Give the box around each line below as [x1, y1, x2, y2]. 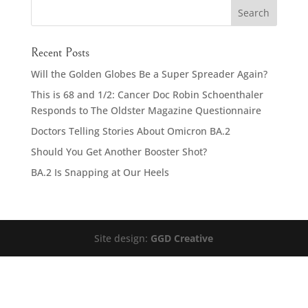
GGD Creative [151, 232, 214, 245]
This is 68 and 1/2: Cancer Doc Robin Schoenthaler [30, 88, 263, 101]
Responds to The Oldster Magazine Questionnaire [30, 104, 261, 117]
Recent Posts [30, 45, 89, 60]
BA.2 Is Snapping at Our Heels [30, 166, 169, 179]
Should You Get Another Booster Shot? [30, 145, 207, 158]
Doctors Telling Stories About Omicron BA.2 [30, 124, 230, 137]
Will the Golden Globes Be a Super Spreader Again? [30, 67, 267, 80]
